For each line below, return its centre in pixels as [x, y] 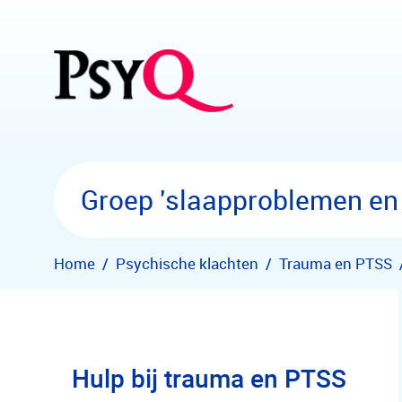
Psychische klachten [187, 263]
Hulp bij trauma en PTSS [209, 378]
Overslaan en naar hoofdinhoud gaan [126, 15]
